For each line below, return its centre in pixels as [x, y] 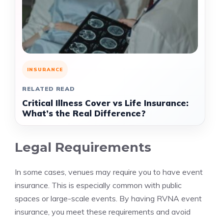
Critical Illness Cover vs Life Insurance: [105, 103]
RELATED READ [49, 89]
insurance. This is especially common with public [98, 185]
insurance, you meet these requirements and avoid [103, 212]
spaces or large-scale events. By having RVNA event [108, 198]
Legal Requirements [83, 147]
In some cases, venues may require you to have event [109, 172]
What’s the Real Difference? [84, 113]
